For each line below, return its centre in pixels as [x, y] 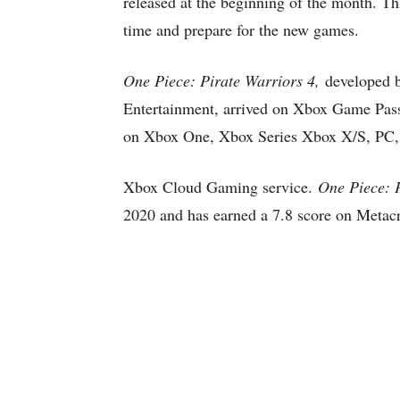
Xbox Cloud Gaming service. [221, 187]
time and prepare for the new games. [241, 29]
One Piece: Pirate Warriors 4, [221, 80]
